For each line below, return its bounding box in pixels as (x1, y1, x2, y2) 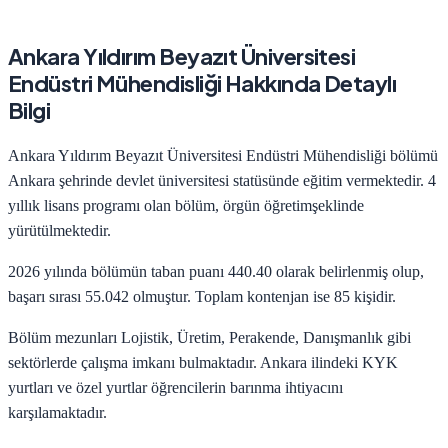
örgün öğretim (219, 196, 312, 214)
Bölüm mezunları (8, 328, 121, 346)
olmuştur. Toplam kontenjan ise (129, 287, 334, 305)
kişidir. (350, 287, 396, 305)
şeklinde (312, 196, 364, 214)
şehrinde (55, 171, 112, 189)
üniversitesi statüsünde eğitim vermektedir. (154, 171, 428, 189)
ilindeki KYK (307, 353, 398, 371)
